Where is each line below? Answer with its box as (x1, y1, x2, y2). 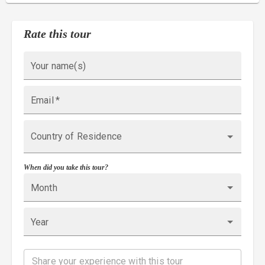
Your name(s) (31, 60, 86, 72)
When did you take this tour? (24, 163, 108, 172)
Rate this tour (24, 27, 91, 40)
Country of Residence (31, 131, 122, 142)
